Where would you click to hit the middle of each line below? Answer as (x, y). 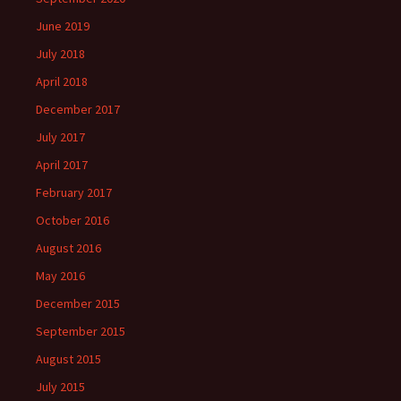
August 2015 (68, 358)
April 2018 (62, 81)
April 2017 (62, 164)
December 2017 (78, 109)
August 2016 (68, 247)
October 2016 (73, 220)
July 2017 (60, 137)
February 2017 (74, 192)
